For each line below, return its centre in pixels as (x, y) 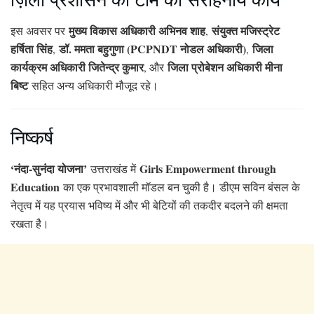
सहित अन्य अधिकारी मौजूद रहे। (93, 85)
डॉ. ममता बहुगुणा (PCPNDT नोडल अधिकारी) (152, 48)
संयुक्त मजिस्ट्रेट (246, 30)
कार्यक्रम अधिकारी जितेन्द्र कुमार (77, 67)
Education (35, 186)
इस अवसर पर (40, 30)
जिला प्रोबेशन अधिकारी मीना (225, 67)
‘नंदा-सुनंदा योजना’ (49, 168)
